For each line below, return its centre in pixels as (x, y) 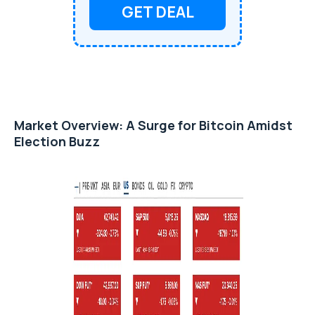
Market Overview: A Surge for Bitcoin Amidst (153, 125)
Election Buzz (57, 141)
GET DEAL (157, 12)
